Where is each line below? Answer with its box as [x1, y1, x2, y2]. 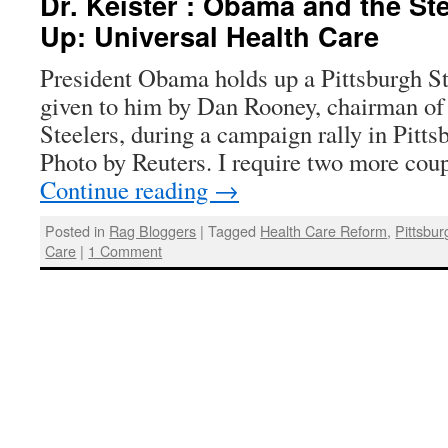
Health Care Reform [260, 220, 388, 242]
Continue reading [40, 173, 214, 206]
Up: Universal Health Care [40, 16, 379, 55]
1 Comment [88, 240, 163, 262]
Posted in [45, 220, 106, 242]
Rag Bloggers [109, 220, 197, 242]
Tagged [208, 220, 257, 242]
